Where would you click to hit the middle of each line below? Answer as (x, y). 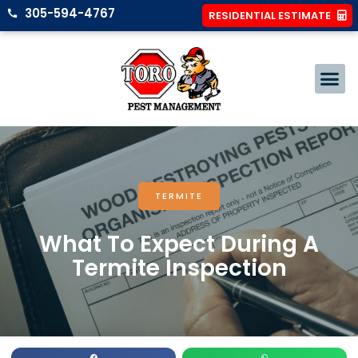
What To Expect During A (179, 245)
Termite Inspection (179, 268)
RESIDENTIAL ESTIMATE (270, 16)
